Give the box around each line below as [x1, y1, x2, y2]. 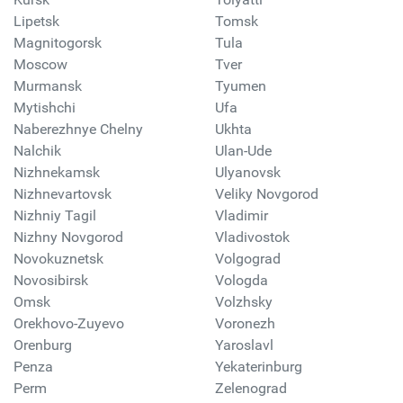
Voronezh [215, 314, 275, 332]
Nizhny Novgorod [13, 228, 123, 246]
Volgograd [215, 249, 281, 267]
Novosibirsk [13, 271, 88, 289]
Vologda [215, 271, 268, 289]
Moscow [13, 55, 67, 73]
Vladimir [215, 206, 268, 224]
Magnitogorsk [13, 33, 102, 51]
